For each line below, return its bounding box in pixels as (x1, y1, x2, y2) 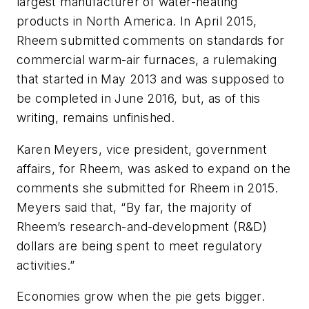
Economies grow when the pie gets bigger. (17, 289, 265, 304)
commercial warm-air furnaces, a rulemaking (17, 52, 277, 68)
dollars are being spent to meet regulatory (17, 238, 263, 253)
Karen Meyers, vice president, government (17, 141, 267, 157)
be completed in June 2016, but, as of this (17, 91, 261, 106)
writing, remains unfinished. (17, 110, 175, 126)
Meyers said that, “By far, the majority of (17, 199, 252, 215)
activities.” (17, 257, 75, 272)
